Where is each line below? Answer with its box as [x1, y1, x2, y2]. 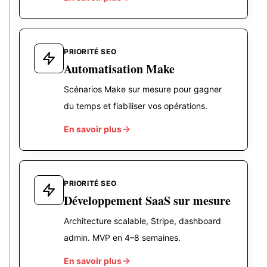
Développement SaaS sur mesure [64, 192, 231, 210]
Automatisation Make [64, 60, 175, 78]
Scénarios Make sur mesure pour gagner [64, 84, 222, 95]
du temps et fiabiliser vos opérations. [64, 101, 207, 111]
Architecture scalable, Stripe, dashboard [64, 216, 221, 226]
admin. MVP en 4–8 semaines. [64, 232, 181, 243]
